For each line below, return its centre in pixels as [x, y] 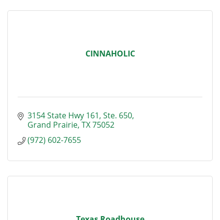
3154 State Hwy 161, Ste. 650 [80, 115]
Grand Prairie [53, 125]
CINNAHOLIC [110, 54]
